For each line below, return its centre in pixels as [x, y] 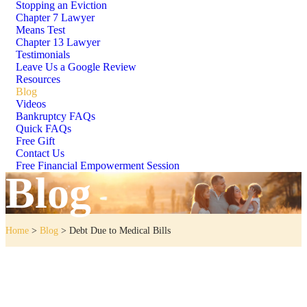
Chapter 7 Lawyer [55, 17]
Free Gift [35, 141]
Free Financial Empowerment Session [98, 165]
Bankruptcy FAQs [56, 116]
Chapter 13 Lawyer [58, 42]
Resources [38, 79]
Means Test [40, 30]
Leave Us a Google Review [76, 67]
